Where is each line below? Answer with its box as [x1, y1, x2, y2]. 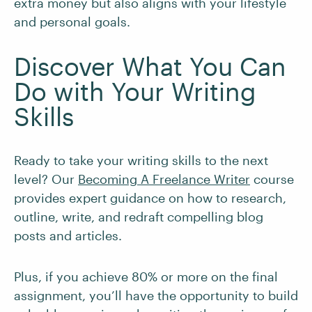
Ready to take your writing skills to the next [14, 153, 268, 168]
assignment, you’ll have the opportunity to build [14, 288, 298, 303]
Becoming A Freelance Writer [78, 171, 250, 187]
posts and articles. [14, 228, 122, 243]
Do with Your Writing [14, 77, 256, 106]
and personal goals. [14, 14, 130, 29]
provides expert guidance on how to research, [14, 190, 286, 205]
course [250, 171, 294, 187]
